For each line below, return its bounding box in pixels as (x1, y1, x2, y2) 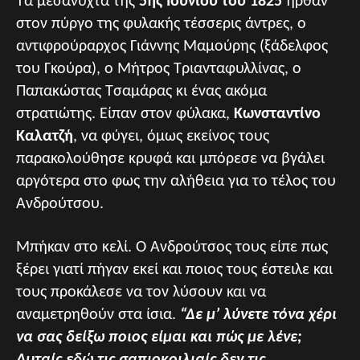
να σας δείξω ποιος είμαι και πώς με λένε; (16, 329, 302, 346)
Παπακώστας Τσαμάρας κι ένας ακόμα (16, 83, 267, 100)
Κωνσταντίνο (234, 105, 321, 122)
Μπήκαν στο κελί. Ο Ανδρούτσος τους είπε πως (16, 239, 328, 256)
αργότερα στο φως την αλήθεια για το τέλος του (16, 173, 336, 190)
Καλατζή (16, 128, 73, 145)
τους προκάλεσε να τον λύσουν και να (16, 284, 266, 301)
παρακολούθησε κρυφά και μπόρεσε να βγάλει (16, 150, 325, 167)
